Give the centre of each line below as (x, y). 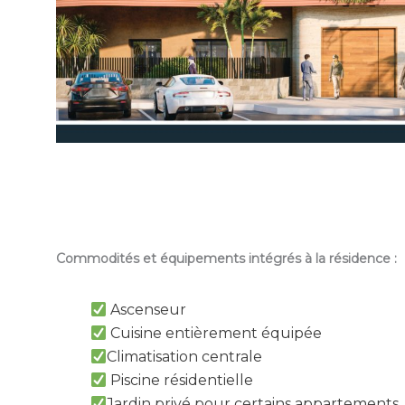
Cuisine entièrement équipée (215, 333)
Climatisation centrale (185, 356)
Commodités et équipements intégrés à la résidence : (226, 258)
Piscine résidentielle (180, 380)
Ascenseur (147, 309)
